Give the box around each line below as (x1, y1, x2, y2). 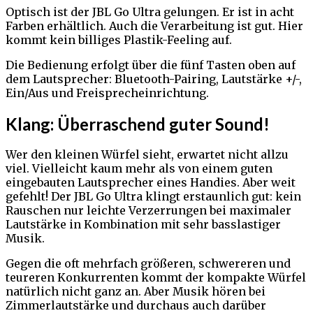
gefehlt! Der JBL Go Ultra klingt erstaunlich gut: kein (6, 189, 301, 204)
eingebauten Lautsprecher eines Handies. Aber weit (6, 175, 296, 190)
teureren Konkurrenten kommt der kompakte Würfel (6, 270, 306, 285)
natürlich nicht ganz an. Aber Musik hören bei (6, 284, 265, 299)
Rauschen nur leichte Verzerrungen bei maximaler (6, 203, 291, 218)
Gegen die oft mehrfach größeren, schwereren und (6, 256, 291, 271)
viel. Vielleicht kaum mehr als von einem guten (6, 161, 272, 176)
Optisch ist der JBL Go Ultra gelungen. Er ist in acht (6, 4, 294, 19)
